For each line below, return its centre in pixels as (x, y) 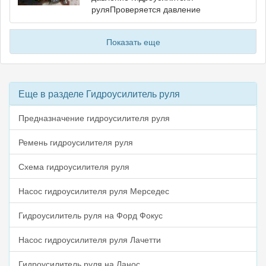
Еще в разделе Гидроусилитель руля (99, 94)
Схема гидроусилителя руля (74, 167)
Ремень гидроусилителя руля (76, 142)
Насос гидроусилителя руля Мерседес (94, 191)
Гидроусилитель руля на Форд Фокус (91, 215)
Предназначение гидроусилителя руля (94, 118)
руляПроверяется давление (146, 9)
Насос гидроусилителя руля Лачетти (90, 240)
